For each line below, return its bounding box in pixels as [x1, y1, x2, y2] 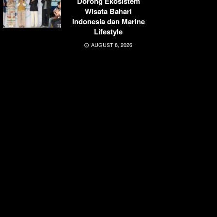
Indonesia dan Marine [72, 15, 145, 27]
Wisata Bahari [85, 5, 132, 16]
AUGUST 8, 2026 [90, 40, 132, 48]
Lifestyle [94, 26, 123, 37]
